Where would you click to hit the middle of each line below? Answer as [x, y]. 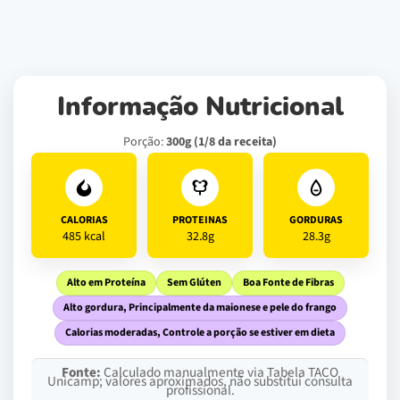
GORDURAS [316, 220]
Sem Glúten [194, 282]
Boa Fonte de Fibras [288, 282]
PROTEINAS [200, 220]
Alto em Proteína [106, 282]
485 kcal [84, 236]
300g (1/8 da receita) [221, 142]
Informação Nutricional [200, 107]
